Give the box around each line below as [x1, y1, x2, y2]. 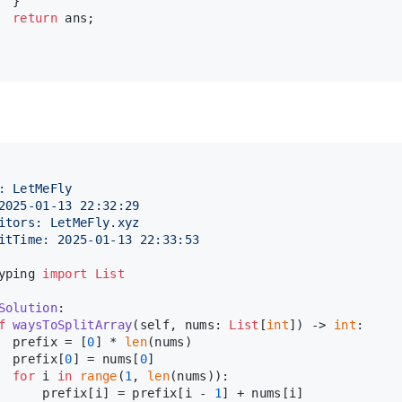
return [13, 10, 58, 25]
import [42, 266, 88, 281]
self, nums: [139, 317, 230, 332]
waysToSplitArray [13, 317, 133, 332]
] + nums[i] [222, 385, 304, 400]
